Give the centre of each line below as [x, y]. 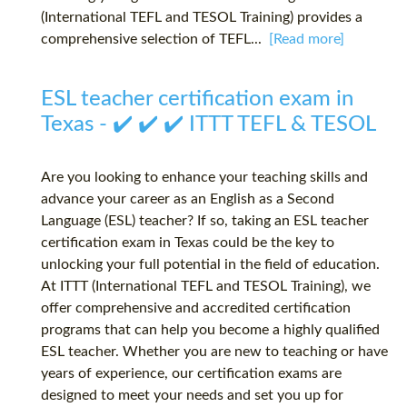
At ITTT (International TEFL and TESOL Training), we [206, 287]
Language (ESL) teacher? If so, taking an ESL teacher [205, 221]
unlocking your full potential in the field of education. [210, 265]
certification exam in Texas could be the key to [188, 243]
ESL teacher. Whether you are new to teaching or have [214, 352]
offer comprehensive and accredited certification [196, 308]
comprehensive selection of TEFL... [155, 40]
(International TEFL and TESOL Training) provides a [202, 18]
